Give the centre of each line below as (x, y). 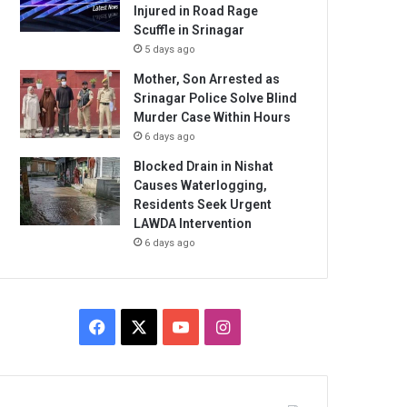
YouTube (220, 325)
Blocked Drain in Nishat (204, 166)
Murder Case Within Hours (213, 117)
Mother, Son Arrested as (207, 79)
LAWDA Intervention (193, 223)
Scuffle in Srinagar (189, 30)
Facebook (139, 325)
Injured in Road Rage (196, 10)
